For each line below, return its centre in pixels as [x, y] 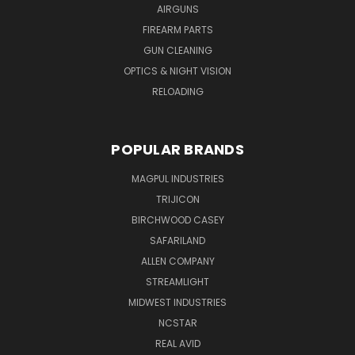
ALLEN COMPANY [177, 261]
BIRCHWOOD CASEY [177, 219]
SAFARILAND [177, 240]
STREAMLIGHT [177, 281]
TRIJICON [177, 199]
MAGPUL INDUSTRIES [177, 178]
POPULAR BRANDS [177, 149]
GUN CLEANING [177, 50]
